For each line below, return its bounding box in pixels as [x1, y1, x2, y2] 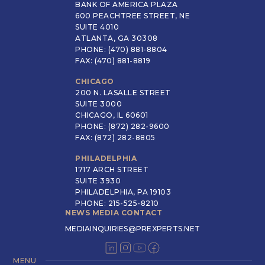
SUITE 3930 [75, 176, 121, 185]
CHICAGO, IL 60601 [75, 110, 148, 119]
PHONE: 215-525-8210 [75, 198, 159, 208]
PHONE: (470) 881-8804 [75, 44, 167, 54]
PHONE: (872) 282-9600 [75, 121, 170, 131]
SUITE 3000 [75, 99, 122, 108]
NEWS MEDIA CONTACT [65, 208, 162, 217]
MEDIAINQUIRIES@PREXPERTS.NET [65, 224, 200, 233]
